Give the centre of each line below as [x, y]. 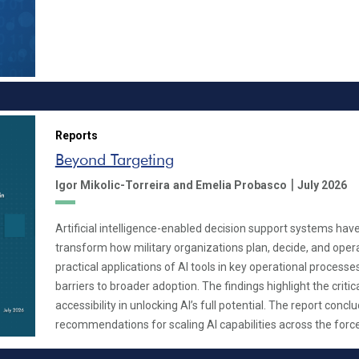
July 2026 [322, 185]
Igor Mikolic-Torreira [112, 185]
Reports [76, 135]
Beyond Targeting [114, 159]
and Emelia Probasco [230, 185]
